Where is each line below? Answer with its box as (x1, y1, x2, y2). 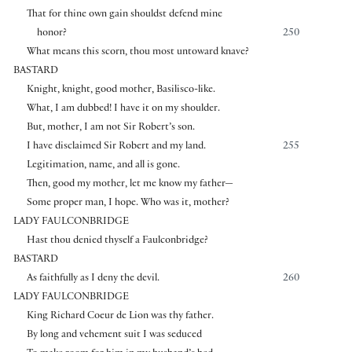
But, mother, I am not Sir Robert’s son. (26, 122, 195, 134)
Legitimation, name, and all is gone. (26, 159, 180, 171)
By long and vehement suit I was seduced (26, 329, 202, 341)
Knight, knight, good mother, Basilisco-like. (26, 84, 215, 96)
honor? (37, 27, 68, 39)
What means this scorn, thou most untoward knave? (26, 46, 249, 58)
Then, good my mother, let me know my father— (26, 178, 233, 190)
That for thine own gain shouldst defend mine (26, 9, 222, 20)
